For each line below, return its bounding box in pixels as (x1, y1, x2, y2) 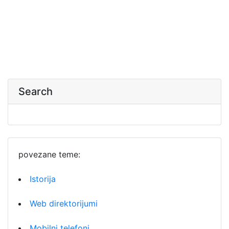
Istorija (30, 174, 56, 184)
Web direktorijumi (30, 198, 98, 209)
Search (18, 85, 53, 98)
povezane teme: (18, 149, 80, 159)
